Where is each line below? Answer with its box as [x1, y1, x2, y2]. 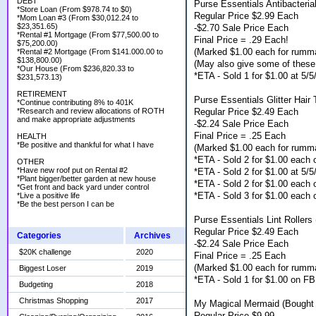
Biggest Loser [19, 264, 66, 272]
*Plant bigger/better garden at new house [17, 174, 156, 183]
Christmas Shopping [19, 296, 88, 305]
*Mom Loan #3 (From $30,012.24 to [17, 13, 138, 22]
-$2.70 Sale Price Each [194, 22, 288, 33]
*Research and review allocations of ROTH [17, 107, 164, 115]
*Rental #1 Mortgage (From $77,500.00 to [17, 30, 159, 39]
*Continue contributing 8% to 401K [17, 98, 133, 107]
